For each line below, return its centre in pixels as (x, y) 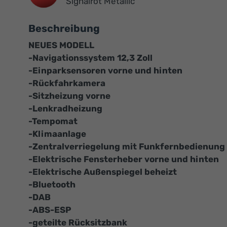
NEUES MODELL (61, 45)
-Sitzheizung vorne (69, 96)
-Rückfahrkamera (67, 83)
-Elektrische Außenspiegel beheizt (103, 172)
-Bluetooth (52, 185)
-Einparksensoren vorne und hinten (105, 71)
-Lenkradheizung (65, 109)
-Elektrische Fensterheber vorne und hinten (124, 159)
